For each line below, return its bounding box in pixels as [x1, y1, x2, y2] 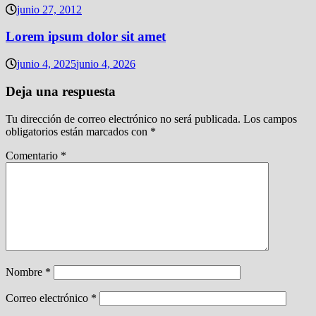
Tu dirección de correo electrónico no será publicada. [6, 112, 241, 125]
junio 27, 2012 [17, 3, 82, 16]
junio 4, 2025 [17, 58, 76, 71]
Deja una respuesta [6, 83, 116, 99]
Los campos [243, 112, 297, 125]
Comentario [6, 149, 61, 162]
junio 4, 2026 [76, 58, 135, 71]
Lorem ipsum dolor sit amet [6, 29, 166, 44]
